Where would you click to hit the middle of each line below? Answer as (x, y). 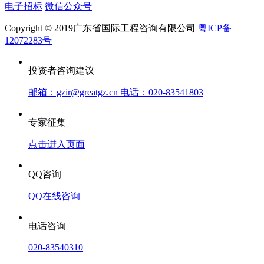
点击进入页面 (57, 144)
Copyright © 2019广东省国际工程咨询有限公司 (101, 28)
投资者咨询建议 (61, 71)
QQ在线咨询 (54, 196)
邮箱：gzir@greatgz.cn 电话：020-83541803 (116, 93)
